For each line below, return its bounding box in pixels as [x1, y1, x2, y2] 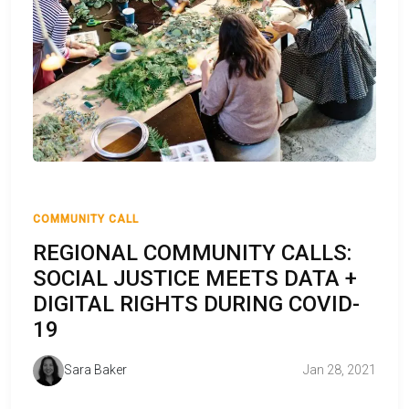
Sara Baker [64, 362, 127, 378]
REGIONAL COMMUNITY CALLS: [33, 239, 351, 266]
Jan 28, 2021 [303, 362, 376, 378]
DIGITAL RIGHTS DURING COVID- [33, 290, 360, 317]
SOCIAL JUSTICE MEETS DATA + [33, 265, 357, 291]
